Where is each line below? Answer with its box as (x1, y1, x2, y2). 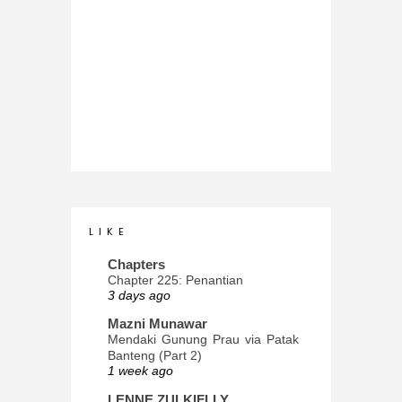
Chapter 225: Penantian (108, 272, 243, 287)
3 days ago (108, 288, 170, 302)
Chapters (108, 256, 165, 272)
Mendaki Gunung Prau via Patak (108, 332, 299, 347)
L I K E (89, 223, 126, 239)
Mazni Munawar (108, 316, 207, 332)
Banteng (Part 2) (108, 348, 202, 363)
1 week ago (108, 364, 173, 379)
